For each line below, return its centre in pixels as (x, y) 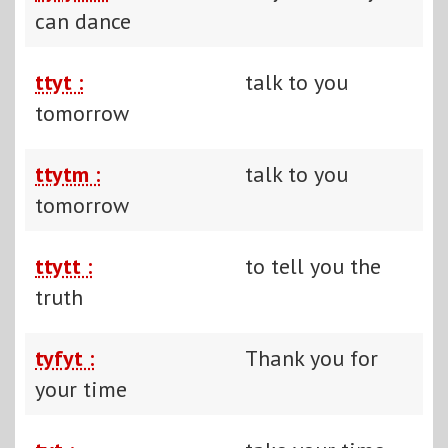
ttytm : (67, 173)
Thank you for (311, 357)
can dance (83, 20)
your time (81, 388)
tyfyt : (64, 357)
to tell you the (313, 265)
